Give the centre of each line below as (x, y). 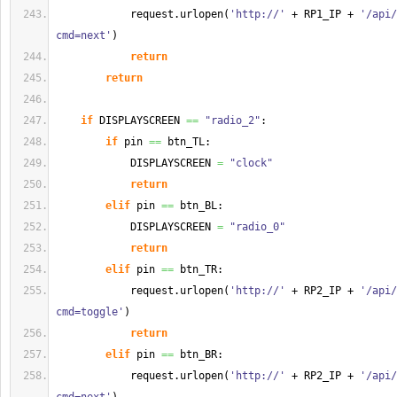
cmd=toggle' (90, 312)
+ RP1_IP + (323, 14)
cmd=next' (84, 35)
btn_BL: (198, 206)
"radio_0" (257, 227)
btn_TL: (186, 142)
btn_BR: (198, 354)
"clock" (251, 163)
